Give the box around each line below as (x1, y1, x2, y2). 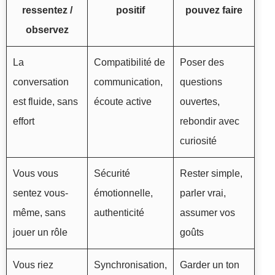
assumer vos (180, 207, 235, 218)
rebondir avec (180, 115, 239, 126)
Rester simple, (180, 168, 242, 179)
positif (116, 4, 145, 15)
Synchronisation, (94, 259, 167, 270)
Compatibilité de (94, 56, 165, 68)
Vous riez (13, 259, 53, 270)
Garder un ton (180, 259, 239, 270)
